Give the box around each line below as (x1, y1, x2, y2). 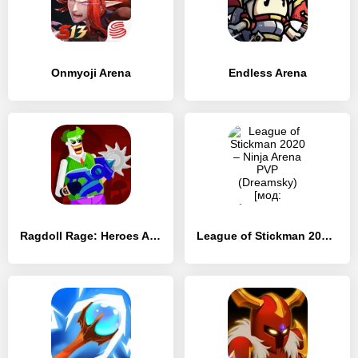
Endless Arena (228, 66, 307, 79)
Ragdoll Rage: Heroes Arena (149, 229, 161, 242)
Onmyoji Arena (50, 66, 131, 79)
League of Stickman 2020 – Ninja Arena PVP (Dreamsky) (321, 229, 332, 242)
